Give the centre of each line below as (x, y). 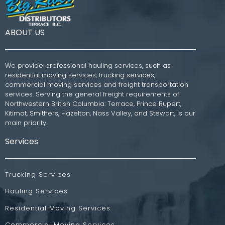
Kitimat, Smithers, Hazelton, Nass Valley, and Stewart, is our (100, 114)
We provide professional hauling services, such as (88, 66)
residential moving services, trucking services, (81, 75)
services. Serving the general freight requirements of (92, 94)
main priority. (27, 123)
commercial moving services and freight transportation (97, 85)
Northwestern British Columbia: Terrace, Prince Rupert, (93, 104)
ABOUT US (25, 33)
